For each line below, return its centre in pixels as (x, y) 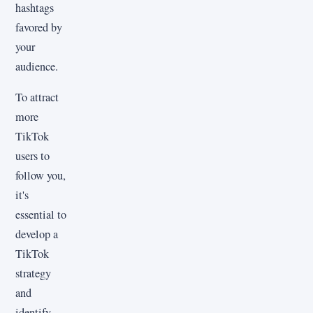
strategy (33, 273)
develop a (37, 234)
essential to (41, 214)
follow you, (41, 175)
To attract (37, 97)
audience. (37, 66)
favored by (39, 27)
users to (32, 155)
